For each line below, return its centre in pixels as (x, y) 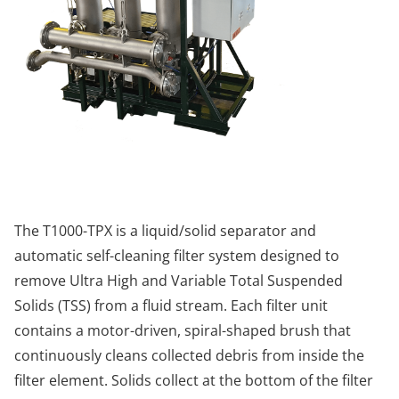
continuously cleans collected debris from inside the (189, 355)
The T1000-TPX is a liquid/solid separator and (165, 230)
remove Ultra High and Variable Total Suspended (179, 280)
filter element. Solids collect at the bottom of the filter (194, 380)
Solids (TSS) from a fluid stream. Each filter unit (171, 305)
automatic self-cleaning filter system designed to (177, 255)
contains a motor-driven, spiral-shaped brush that (183, 330)
